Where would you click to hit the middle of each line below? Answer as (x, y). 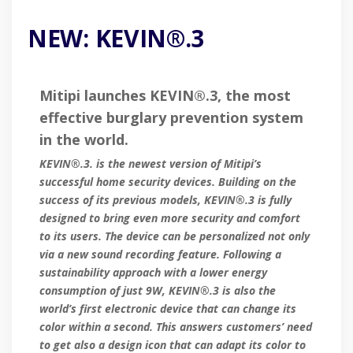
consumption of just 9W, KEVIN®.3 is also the (158, 291)
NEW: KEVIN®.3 (116, 39)
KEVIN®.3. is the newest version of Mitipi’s (150, 164)
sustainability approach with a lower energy (153, 273)
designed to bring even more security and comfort (170, 218)
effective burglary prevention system (171, 118)
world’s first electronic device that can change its (168, 309)
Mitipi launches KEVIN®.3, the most (165, 96)
